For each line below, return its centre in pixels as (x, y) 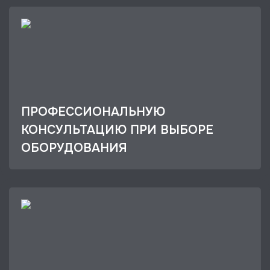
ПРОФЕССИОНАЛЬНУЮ (93, 112)
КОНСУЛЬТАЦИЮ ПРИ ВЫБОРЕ (117, 130)
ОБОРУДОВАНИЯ (74, 148)
